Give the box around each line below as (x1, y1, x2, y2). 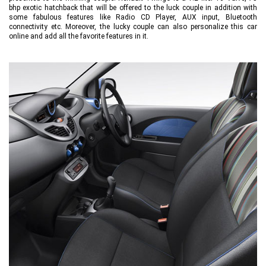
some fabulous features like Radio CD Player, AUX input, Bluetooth (9, 13, 257, 22)
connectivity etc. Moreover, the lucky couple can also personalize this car (9, 23, 257, 31)
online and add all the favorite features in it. (9, 32, 148, 41)
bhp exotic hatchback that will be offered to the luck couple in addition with (9, 4, 257, 12)
